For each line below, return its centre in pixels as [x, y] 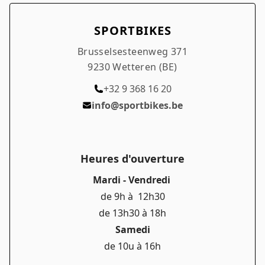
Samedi [132, 229]
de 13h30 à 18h [132, 213]
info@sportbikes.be [137, 105]
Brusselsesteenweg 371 [132, 51]
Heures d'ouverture [132, 158]
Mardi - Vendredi [131, 180]
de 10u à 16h [132, 246]
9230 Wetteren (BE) [132, 67]
